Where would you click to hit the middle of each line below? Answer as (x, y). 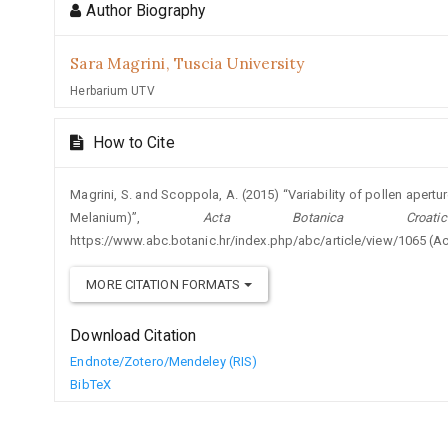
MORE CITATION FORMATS (165, 284)
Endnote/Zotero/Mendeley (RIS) (164, 361)
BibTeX (90, 384)
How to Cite (131, 142)
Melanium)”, (137, 217)
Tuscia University (239, 62)
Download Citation (133, 335)
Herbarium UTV (112, 90)
